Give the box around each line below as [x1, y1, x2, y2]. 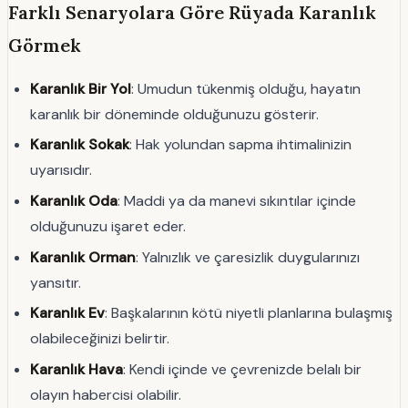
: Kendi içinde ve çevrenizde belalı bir [123, 359, 362, 379]
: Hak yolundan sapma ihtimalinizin [129, 135, 352, 155]
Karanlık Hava [30, 359, 123, 379]
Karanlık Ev [30, 303, 105, 323]
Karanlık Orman [30, 247, 136, 267]
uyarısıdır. [30, 160, 92, 180]
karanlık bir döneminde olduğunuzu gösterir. [30, 104, 319, 124]
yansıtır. [30, 272, 81, 292]
